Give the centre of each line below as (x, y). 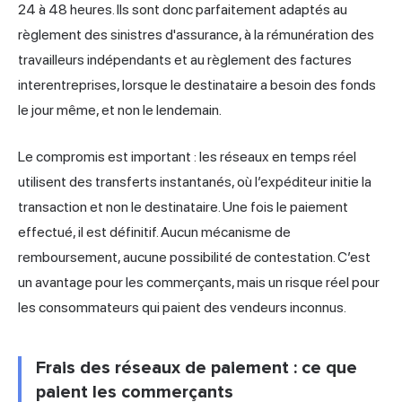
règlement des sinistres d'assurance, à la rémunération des (196, 35)
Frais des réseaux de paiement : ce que (197, 368)
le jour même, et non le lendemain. (120, 110)
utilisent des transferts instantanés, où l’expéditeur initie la (195, 182)
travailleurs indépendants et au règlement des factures (185, 60)
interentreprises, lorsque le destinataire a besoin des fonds (197, 85)
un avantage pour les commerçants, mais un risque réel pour (199, 283)
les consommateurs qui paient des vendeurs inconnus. (182, 308)
